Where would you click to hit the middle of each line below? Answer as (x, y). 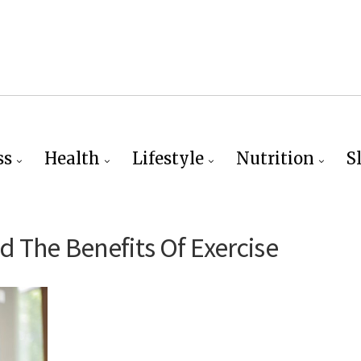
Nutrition (275, 158)
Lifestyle (168, 158)
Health (72, 158)
